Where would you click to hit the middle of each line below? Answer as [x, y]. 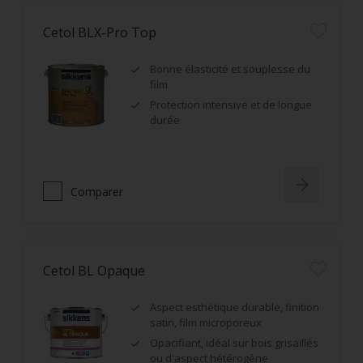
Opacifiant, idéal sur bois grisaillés [234, 343]
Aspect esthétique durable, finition [235, 307]
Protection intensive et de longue [231, 105]
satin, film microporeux [206, 322]
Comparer [97, 191]
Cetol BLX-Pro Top [100, 32]
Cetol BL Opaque [94, 271]
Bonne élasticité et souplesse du [230, 69]
